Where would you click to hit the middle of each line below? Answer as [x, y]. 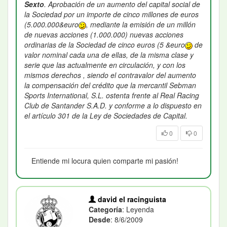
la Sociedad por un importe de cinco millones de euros [111, 14]
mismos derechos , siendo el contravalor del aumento [110, 75]
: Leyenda [138, 209]
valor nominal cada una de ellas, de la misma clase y [109, 54]
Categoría [106, 209]
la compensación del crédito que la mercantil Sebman [110, 85]
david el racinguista [131, 199]
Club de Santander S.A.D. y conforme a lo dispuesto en [113, 105]
